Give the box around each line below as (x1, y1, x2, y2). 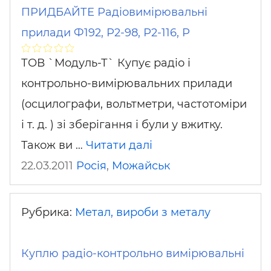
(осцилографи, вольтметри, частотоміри (21, 97, 247, 111)
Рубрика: (21, 205, 75, 219)
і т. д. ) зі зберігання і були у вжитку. (21, 118, 223, 131)
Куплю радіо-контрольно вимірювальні (21, 246, 244, 260)
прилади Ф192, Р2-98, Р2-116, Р (21, 26, 190, 39)
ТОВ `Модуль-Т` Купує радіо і (21, 56, 191, 70)
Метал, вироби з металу (75, 205, 211, 219)
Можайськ (112, 159, 170, 172)
